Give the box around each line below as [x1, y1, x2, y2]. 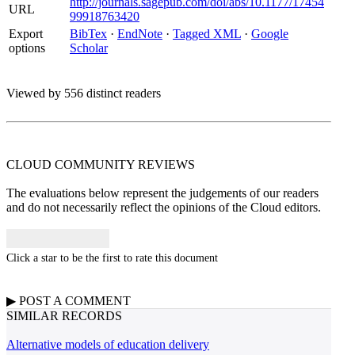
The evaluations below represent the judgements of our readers [6, 186, 319, 200]
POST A [16, 294, 65, 307]
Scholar [70, 41, 108, 55]
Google [251, 27, 288, 40]
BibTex [70, 27, 107, 40]
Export [9, 27, 43, 40]
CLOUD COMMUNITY [6, 158, 138, 171]
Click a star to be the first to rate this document [6, 251, 218, 264]
